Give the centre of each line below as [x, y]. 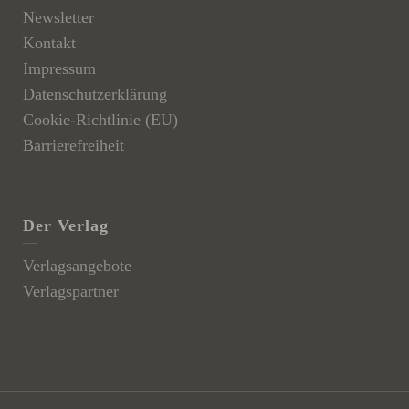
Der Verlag [66, 225]
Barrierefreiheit [73, 145]
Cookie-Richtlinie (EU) [100, 119]
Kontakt [49, 42]
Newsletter [58, 17]
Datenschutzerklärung [95, 94]
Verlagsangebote [77, 265]
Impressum [59, 68]
